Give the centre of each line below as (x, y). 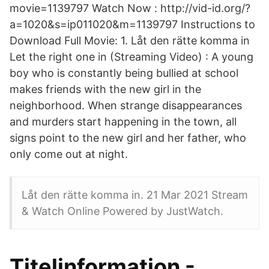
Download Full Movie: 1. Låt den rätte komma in (130, 41)
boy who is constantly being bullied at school (124, 73)
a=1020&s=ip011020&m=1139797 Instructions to (132, 24)
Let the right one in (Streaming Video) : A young (131, 57)
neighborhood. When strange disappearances (126, 105)
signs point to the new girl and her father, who (128, 138)
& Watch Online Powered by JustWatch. (122, 211)
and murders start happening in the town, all (123, 122)
